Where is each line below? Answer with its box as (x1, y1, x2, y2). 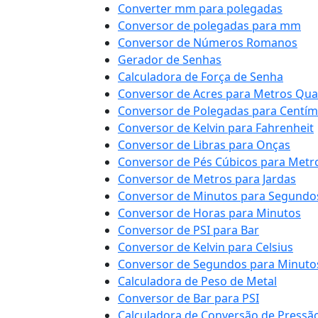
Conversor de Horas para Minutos (118, 205, 301, 221)
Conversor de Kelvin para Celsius (118, 239, 293, 255)
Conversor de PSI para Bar (118, 222, 259, 238)
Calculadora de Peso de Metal (118, 273, 277, 289)
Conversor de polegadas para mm (118, 18, 301, 33)
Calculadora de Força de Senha (118, 69, 283, 84)
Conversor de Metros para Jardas (118, 171, 296, 187)
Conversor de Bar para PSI (118, 290, 259, 306)
